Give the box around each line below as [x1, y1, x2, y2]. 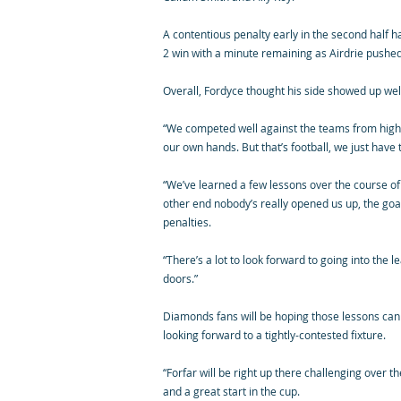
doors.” [163, 271, 198, 286]
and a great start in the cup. [163, 384, 300, 398]
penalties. [163, 215, 211, 229]
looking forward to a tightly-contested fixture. [163, 328, 386, 342]
